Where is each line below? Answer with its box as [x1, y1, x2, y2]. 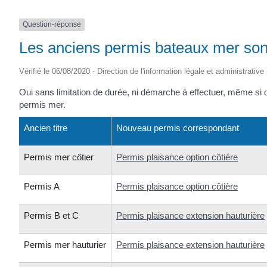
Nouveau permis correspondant [116, 123, 239, 133]
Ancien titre [24, 123, 67, 133]
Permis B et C [24, 210, 79, 221]
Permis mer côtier [24, 152, 94, 163]
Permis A [24, 181, 60, 192]
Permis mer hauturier [24, 240, 106, 250]
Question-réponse [23, 20, 81, 29]
